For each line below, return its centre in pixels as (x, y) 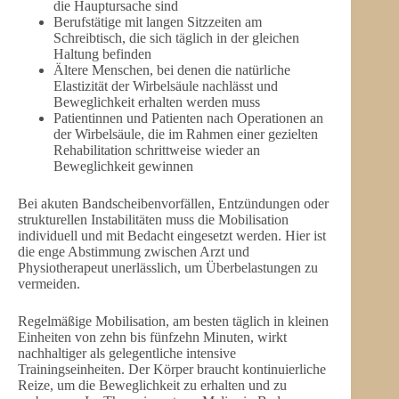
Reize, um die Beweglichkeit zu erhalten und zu (152, 386)
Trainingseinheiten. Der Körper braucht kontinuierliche (172, 370)
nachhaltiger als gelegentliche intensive (127, 354)
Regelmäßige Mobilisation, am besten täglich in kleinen (173, 322)
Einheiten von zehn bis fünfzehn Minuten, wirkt (152, 338)
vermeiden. (49, 284)
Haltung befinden (102, 54)
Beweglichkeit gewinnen (123, 167)
